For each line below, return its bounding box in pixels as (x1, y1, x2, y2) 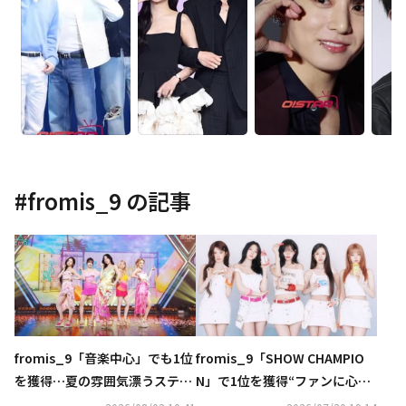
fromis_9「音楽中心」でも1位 (14, 349, 193, 368)
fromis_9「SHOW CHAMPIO (196, 349, 364, 368)
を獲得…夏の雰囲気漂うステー (14, 372, 192, 391)
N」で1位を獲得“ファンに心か (196, 372, 371, 391)
